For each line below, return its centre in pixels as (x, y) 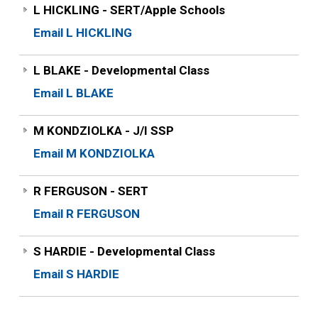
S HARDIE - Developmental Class (124, 251)
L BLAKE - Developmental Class (121, 70)
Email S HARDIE (76, 274)
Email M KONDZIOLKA (94, 153)
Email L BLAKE (73, 93)
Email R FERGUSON (86, 214)
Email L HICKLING (82, 33)
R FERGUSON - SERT (91, 191)
